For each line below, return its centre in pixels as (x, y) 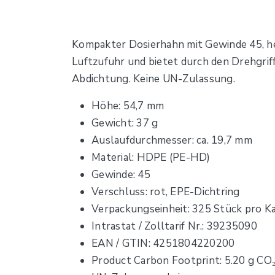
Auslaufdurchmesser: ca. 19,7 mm (172, 141)
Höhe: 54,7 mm (128, 106)
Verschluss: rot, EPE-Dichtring (166, 192)
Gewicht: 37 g (125, 123)
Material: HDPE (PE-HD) (151, 158)
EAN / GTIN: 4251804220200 (163, 244)
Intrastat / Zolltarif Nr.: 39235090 (174, 227)
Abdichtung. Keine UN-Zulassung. (153, 79)
